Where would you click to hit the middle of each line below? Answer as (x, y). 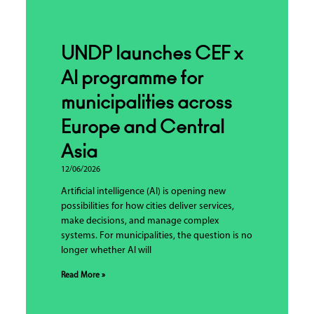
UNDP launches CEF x (151, 54)
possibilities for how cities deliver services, (147, 207)
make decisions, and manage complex (139, 221)
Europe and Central (142, 128)
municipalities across (146, 103)
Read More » (83, 276)
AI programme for (132, 79)
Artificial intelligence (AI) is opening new (143, 192)
